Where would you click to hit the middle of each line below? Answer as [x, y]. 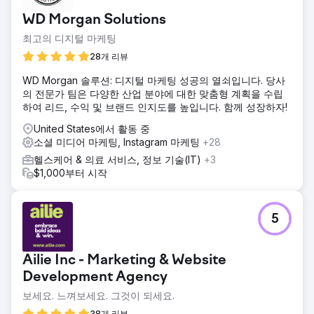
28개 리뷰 [109, 56]
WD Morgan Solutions [94, 20]
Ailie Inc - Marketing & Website [124, 260]
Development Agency [95, 277]
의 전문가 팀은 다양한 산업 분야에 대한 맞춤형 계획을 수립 [153, 93]
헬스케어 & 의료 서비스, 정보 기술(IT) [119, 159]
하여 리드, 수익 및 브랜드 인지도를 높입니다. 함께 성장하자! [155, 107]
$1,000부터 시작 [70, 172]
